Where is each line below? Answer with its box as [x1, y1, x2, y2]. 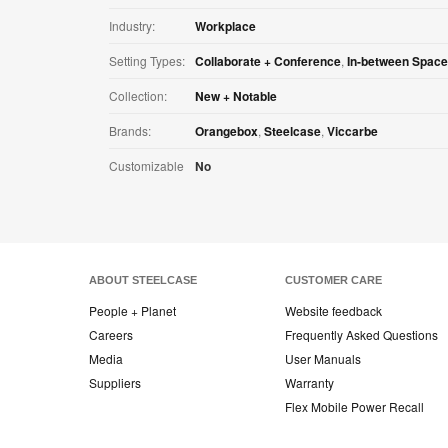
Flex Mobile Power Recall [285, 398, 424, 416]
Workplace [195, 17, 256, 36]
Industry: [109, 17, 155, 35]
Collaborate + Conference [195, 52, 341, 71]
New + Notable [195, 87, 277, 106]
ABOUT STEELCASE [89, 274, 197, 287]
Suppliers [89, 374, 141, 392]
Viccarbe [327, 122, 378, 141]
